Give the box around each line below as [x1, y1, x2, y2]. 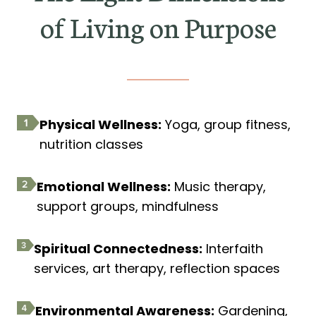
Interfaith [202, 240, 264, 257]
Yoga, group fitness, [161, 116, 291, 133]
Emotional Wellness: [36, 178, 171, 195]
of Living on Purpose [39, 6, 276, 45]
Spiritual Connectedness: [34, 240, 203, 257]
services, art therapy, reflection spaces [34, 260, 281, 277]
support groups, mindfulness [36, 197, 219, 215]
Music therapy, [170, 178, 266, 195]
